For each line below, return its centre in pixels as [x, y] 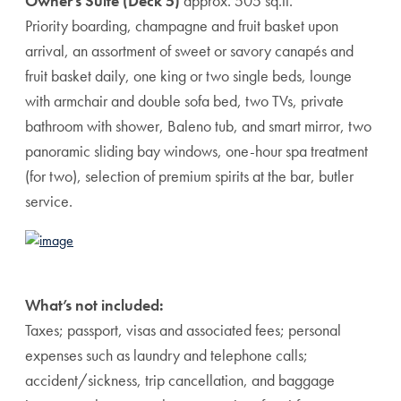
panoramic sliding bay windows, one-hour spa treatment [196, 151]
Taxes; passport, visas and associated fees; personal [183, 330]
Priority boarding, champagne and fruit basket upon [182, 26]
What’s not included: [94, 305]
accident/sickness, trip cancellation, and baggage [180, 380]
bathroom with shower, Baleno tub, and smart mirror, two [198, 126]
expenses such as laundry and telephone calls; [166, 355]
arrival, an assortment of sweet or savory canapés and [189, 51]
